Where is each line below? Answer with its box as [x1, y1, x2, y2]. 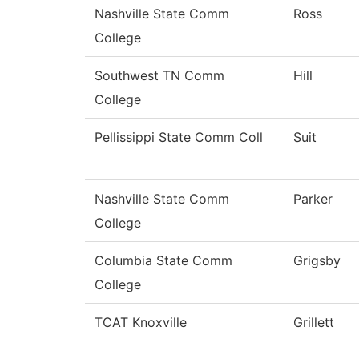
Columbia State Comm [95, 252, 232, 269]
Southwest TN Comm [95, 67, 224, 84]
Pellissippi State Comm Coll [95, 129, 263, 146]
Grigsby [293, 252, 341, 269]
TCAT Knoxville [95, 314, 187, 331]
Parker [293, 191, 333, 208]
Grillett [293, 314, 334, 331]
